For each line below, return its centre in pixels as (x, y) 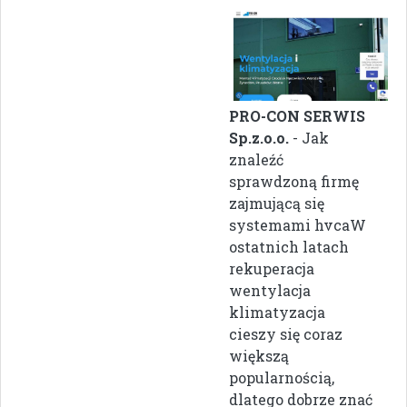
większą (259, 355)
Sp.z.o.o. (259, 137)
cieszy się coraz (286, 333)
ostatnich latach (289, 246)
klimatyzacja (277, 312)
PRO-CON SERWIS (297, 115)
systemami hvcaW (298, 224)
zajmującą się (277, 203)
